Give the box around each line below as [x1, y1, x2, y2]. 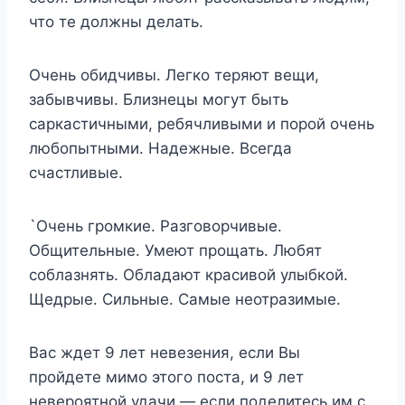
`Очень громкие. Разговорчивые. [29, 216, 282, 235]
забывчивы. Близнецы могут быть [29, 89, 288, 108]
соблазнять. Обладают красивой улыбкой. [29, 265, 348, 284]
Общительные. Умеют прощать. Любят [29, 240, 322, 259]
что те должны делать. [29, 12, 203, 31]
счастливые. [29, 163, 123, 182]
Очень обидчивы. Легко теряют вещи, [29, 65, 319, 84]
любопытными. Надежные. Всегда [29, 138, 292, 157]
